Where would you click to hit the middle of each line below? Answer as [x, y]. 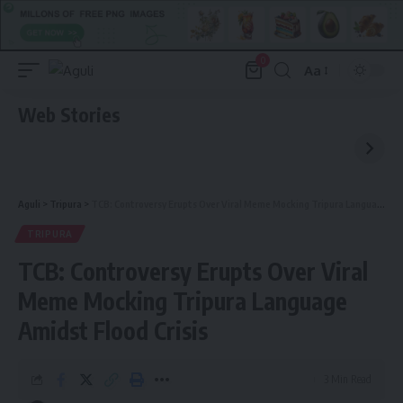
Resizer [325, 103]
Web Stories [69, 115]
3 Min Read [348, 380]
